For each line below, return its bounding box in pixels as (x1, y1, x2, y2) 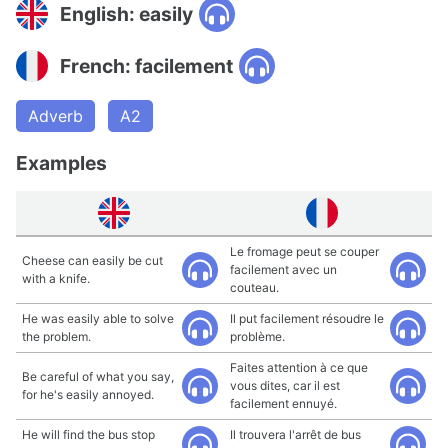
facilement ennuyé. (230, 396, 337, 411)
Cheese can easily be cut (22, 253, 163, 268)
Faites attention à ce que (230, 360, 368, 375)
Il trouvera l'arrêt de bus (230, 427, 361, 442)
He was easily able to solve (22, 311, 174, 326)
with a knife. (22, 271, 90, 286)
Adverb (28, 106, 83, 126)
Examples (16, 151, 107, 175)
